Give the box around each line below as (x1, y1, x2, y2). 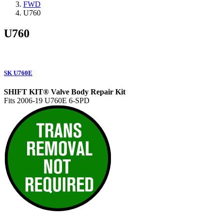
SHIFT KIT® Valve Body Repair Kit (4, 87, 125, 96)
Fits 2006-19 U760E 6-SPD (4, 96, 90, 105)
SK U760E (4, 69, 32, 77)
